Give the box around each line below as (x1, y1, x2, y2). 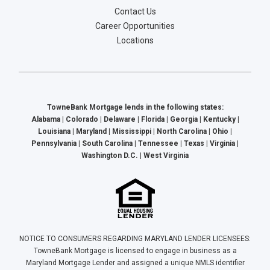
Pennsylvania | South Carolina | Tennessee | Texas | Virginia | (31, 139, 239, 148)
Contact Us (114, 7, 156, 16)
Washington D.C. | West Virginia (81, 151, 189, 160)
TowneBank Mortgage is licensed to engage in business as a (33, 246, 237, 256)
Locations (116, 36, 154, 45)
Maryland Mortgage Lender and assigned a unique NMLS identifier (25, 259, 245, 268)
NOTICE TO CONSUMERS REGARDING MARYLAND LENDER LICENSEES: (19, 234, 251, 243)
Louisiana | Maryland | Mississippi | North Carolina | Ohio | (38, 127, 232, 136)
